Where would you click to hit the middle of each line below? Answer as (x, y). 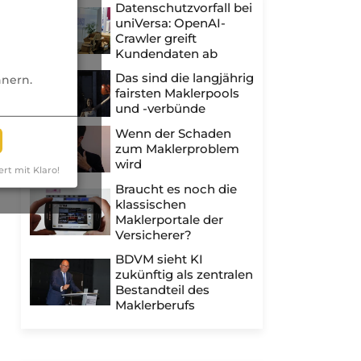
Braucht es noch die (176, 189)
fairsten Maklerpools (177, 93)
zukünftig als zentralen (184, 274)
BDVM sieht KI (159, 259)
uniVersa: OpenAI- (170, 23)
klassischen (151, 204)
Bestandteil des (162, 290)
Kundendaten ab (166, 54)
